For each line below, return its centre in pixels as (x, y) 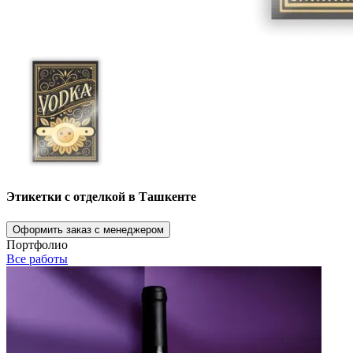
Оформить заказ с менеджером (88, 229)
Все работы (37, 258)
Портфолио (37, 244)
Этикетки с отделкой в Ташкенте (101, 197)
